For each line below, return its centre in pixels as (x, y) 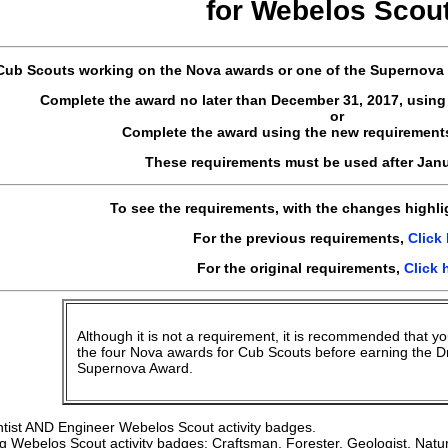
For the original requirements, (300, 267)
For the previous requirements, (300, 237)
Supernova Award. (135, 367)
